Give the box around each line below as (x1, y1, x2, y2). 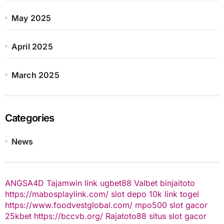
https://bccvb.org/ (33, 211, 103, 221)
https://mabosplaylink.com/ (4, 189, 108, 199)
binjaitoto (159, 178, 195, 188)
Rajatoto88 (105, 211, 146, 221)
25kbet (4, 211, 31, 221)
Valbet (133, 178, 157, 188)
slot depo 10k (110, 189, 162, 199)
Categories (4, 112, 54, 124)
